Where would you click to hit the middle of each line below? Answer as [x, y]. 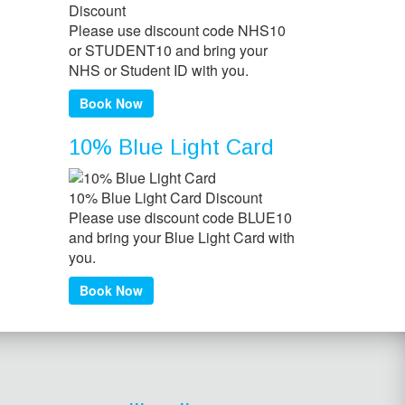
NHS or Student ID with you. [159, 71]
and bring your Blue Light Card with [182, 238]
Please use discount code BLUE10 [180, 218]
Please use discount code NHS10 [177, 31]
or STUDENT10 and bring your [168, 51]
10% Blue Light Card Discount [165, 198]
